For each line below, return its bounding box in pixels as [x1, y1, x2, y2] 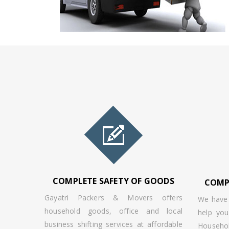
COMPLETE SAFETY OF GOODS [53, 175, 174, 187]
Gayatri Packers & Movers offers [44, 193, 182, 202]
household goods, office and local [44, 206, 182, 216]
